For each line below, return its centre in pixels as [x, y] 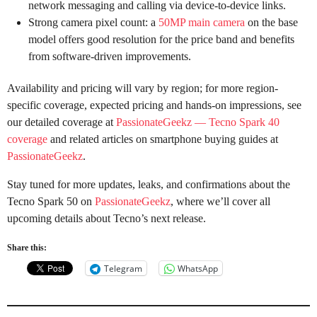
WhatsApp [198, 268]
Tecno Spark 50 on [51, 202]
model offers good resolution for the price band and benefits [161, 40]
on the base [271, 23]
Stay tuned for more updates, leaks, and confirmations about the [149, 185]
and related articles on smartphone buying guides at [163, 139]
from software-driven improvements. [110, 57]
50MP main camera [202, 23]
